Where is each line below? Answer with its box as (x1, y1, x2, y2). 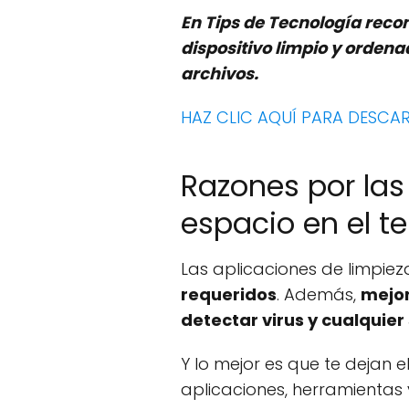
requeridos (181, 282, 277, 306)
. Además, (277, 282, 361, 306)
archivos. (181, 61, 258, 85)
